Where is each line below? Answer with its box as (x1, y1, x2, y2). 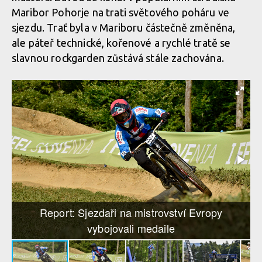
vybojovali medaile (87, 220, 175, 236)
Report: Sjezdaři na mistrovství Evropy (39, 205, 223, 220)
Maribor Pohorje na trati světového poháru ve (12, 6, 230, 18)
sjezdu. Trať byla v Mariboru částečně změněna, (12, 22, 236, 33)
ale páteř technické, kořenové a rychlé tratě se (12, 37, 231, 49)
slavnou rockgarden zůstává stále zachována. (12, 52, 227, 64)
